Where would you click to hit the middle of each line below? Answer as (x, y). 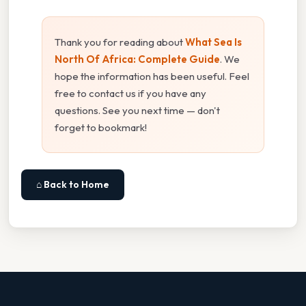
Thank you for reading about (120, 42)
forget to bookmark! (101, 128)
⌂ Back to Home (73, 185)
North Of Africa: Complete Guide (137, 59)
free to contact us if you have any (130, 94)
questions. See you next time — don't (137, 111)
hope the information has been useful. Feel (152, 76)
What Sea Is (213, 42)
